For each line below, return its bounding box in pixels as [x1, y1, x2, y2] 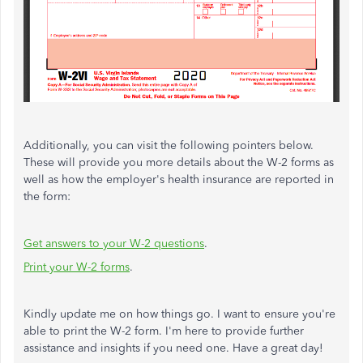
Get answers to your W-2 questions [23, 236, 204, 250]
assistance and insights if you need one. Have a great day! [23, 340, 323, 355]
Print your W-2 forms [23, 259, 130, 274]
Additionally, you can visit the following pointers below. [23, 138, 314, 152]
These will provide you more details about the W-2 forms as [23, 155, 334, 169]
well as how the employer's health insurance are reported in [23, 172, 334, 186]
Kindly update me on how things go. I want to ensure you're [23, 306, 335, 321]
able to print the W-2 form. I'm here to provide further [23, 323, 304, 338]
